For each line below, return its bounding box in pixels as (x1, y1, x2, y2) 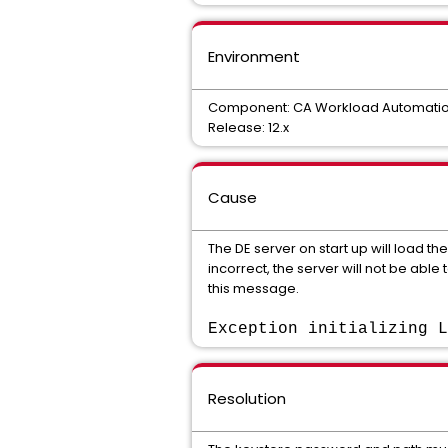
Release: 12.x (208, 118, 289, 137)
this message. (208, 279, 299, 298)
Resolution (208, 388, 286, 409)
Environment (208, 46, 300, 67)
